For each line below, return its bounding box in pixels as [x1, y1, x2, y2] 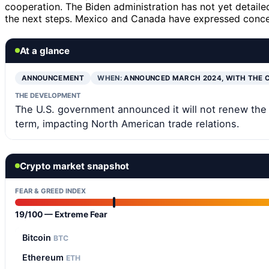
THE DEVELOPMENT [15, 91, 80, 100]
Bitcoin [22, 232, 53, 243]
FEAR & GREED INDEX [15, 186, 86, 195]
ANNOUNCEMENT [22, 73, 85, 82]
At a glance [20, 44, 70, 56]
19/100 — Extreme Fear [15, 209, 107, 219]
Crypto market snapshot [20, 160, 129, 172]
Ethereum [22, 252, 66, 262]
